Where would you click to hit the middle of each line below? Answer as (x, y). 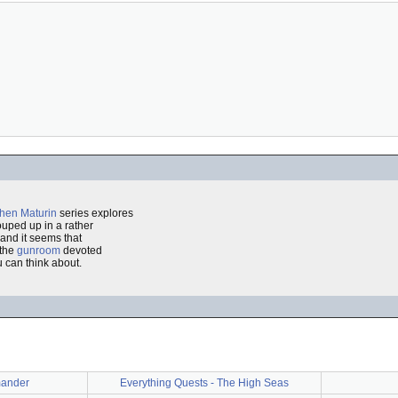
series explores (95, 213)
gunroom (39, 251)
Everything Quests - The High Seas (204, 383)
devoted (81, 251)
